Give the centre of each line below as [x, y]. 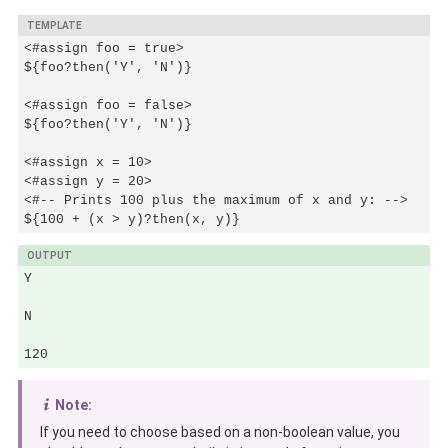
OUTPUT [49, 256]
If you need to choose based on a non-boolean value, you [220, 432]
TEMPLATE [54, 26]
